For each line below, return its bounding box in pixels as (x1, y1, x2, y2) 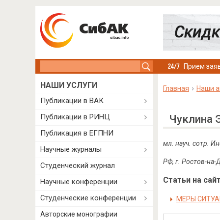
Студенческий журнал (40, 161, 115, 170)
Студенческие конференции (40, 193, 136, 202)
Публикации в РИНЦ (40, 112, 110, 121)
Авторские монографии (40, 210, 117, 218)
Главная (163, 84, 189, 92)
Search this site (40, 61, 91, 69)
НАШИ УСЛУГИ (40, 81, 97, 90)
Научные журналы (40, 145, 102, 154)
